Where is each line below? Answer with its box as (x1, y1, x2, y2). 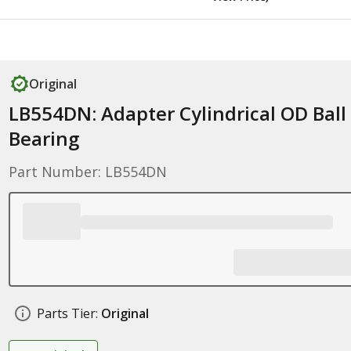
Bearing (8, 125, 79, 151)
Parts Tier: (36, 305, 98, 322)
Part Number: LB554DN (8, 162, 167, 181)
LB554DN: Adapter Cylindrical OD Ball (8, 100, 346, 126)
